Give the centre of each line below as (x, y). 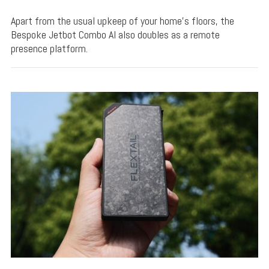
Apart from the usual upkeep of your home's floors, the (122, 21)
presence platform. (49, 49)
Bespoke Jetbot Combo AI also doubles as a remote (115, 35)
